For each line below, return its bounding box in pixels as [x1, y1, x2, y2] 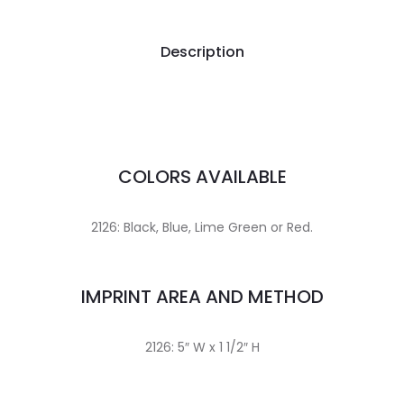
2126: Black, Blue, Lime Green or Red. [91, 218, 313, 236]
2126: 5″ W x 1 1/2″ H [144, 338, 260, 356]
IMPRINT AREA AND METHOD [80, 284, 324, 309]
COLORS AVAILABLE [117, 164, 287, 189]
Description [160, 41, 244, 62]
